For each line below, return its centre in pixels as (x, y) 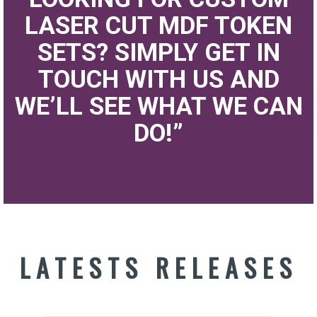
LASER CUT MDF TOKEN (158, 26)
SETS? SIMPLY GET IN (158, 53)
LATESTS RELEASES (158, 267)
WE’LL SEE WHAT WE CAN (158, 107)
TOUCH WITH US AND (158, 80)
